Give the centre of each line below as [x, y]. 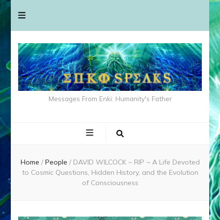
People [57, 162]
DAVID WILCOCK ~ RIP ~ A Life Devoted [136, 162]
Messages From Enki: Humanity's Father [110, 98]
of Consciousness [110, 182]
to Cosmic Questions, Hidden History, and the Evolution [110, 172]
